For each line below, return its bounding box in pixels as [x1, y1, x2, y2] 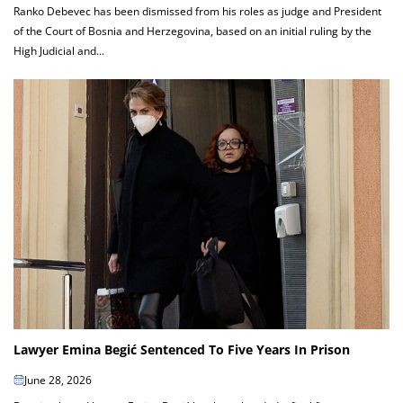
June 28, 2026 [24, 372, 92, 389]
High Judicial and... [13, 42, 104, 58]
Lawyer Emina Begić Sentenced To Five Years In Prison [13, 341, 350, 359]
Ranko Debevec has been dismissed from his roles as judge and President [13, 3, 381, 19]
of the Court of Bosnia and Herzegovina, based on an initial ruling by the [13, 22, 372, 39]
